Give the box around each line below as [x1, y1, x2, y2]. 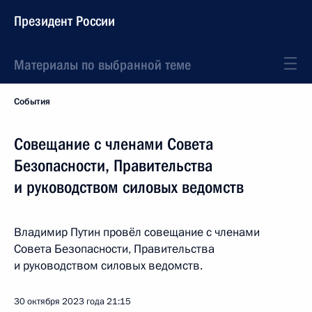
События [14, 95, 50, 108]
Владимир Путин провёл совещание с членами [14, 224, 260, 240]
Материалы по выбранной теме [14, 56, 191, 73]
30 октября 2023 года [14, 295, 104, 308]
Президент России [14, 13, 115, 29]
